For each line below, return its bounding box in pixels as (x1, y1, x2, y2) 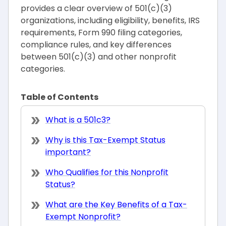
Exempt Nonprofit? (45, 211, 121, 222)
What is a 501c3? (45, 114, 110, 126)
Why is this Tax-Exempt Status (45, 134, 165, 146)
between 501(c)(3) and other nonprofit (21, 51, 177, 63)
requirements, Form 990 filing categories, (21, 27, 182, 38)
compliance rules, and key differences (21, 39, 172, 50)
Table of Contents (21, 91, 98, 103)
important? (45, 146, 91, 158)
